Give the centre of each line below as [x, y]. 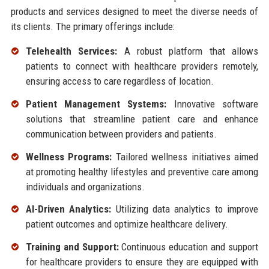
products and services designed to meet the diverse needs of [134, 12]
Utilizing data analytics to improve [185, 209]
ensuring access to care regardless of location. [119, 81]
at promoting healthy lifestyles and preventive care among [142, 171]
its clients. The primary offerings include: [92, 27]
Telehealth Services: [71, 51]
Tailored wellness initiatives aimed [185, 156]
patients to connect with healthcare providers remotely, [142, 66]
